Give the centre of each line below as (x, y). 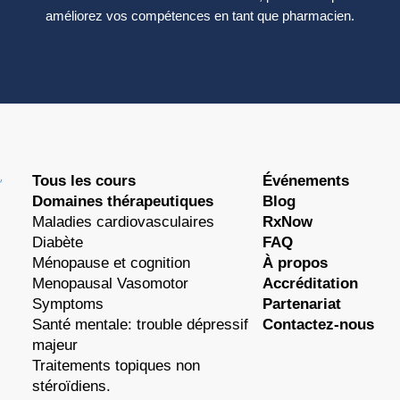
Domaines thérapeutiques (123, 201)
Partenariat (302, 304)
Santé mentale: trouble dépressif (141, 324)
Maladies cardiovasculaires (124, 221)
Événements (306, 180)
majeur (55, 345)
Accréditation (311, 283)
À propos (296, 262)
